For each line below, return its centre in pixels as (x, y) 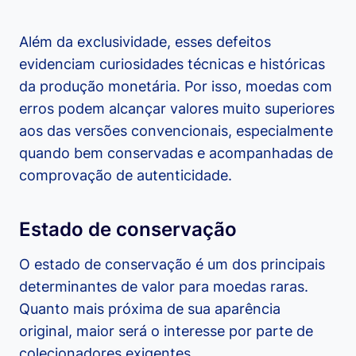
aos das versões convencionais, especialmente (176, 131)
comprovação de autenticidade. (126, 176)
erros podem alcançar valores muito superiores (177, 109)
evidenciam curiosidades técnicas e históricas (172, 64)
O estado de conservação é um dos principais (172, 265)
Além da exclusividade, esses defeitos (145, 42)
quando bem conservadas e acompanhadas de (176, 153)
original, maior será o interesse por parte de (166, 331)
